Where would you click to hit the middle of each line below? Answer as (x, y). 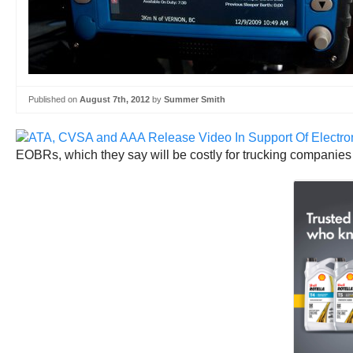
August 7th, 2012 (115, 99)
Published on (54, 99)
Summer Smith (195, 99)
